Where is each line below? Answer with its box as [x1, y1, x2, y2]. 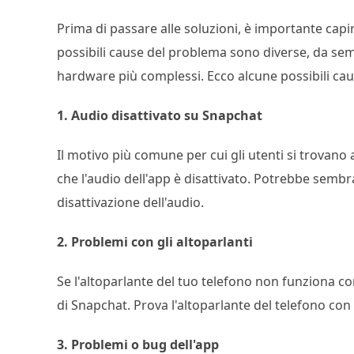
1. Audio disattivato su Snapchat [57, 107, 262, 124]
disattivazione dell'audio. [57, 194, 204, 211]
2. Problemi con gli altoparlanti [57, 233, 253, 250]
